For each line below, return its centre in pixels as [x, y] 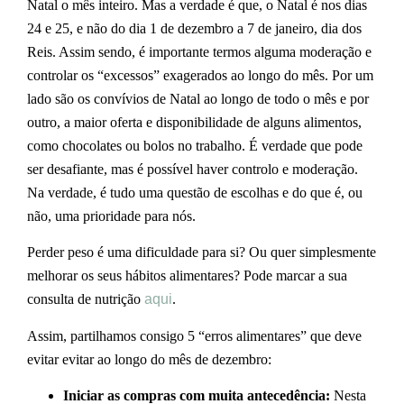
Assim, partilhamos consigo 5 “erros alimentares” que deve [194, 335]
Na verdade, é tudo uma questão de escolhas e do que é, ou [195, 193]
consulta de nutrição [86, 299]
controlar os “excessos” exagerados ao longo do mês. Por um [200, 75]
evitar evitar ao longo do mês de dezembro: [149, 359]
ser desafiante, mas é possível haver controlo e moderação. [193, 169]
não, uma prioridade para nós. [113, 216]
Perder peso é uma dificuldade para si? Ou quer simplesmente [202, 252]
